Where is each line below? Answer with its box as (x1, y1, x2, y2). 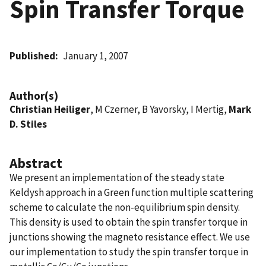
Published (9, 49, 55, 62)
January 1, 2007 (63, 49, 128, 62)
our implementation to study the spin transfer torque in (9, 245, 248, 258)
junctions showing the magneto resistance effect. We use (9, 230, 250, 243)
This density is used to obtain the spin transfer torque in (9, 215, 248, 229)
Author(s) (9, 88, 58, 103)
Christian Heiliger (9, 102, 90, 116)
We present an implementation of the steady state (9, 170, 224, 184)
